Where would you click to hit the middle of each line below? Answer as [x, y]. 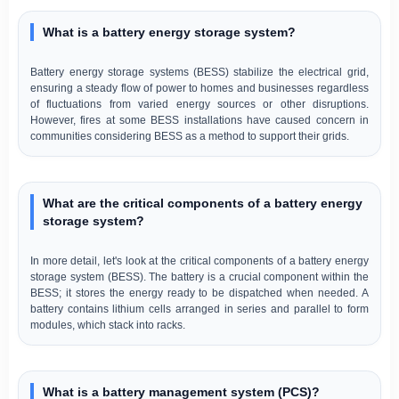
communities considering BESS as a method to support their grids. [190, 135]
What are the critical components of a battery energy [202, 204]
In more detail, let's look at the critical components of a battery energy [199, 260]
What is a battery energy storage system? [169, 33]
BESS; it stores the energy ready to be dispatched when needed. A [199, 292]
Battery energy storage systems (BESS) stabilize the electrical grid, [199, 71]
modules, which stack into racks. [108, 324]
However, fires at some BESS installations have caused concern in [199, 119]
